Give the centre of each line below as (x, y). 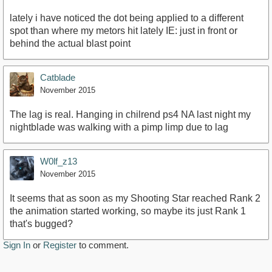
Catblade (58, 78)
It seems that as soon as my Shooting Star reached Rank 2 (135, 199)
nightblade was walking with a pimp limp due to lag (119, 127)
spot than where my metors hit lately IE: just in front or (124, 31)
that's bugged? (41, 224)
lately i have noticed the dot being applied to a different (127, 18)
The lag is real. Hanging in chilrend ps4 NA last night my (130, 115)
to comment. (103, 245)
